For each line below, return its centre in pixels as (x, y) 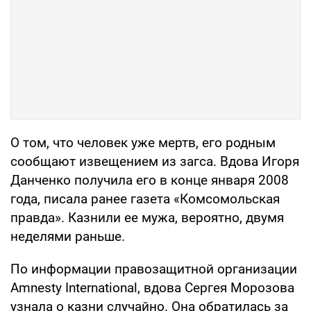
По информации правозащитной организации (154, 269)
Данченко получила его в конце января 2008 (150, 180)
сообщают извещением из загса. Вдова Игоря (155, 161)
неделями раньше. (68, 236)
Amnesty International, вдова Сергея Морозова (152, 287)
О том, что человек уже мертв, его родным (143, 142)
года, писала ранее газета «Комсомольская (145, 199)
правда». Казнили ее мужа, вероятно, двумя (147, 217)
